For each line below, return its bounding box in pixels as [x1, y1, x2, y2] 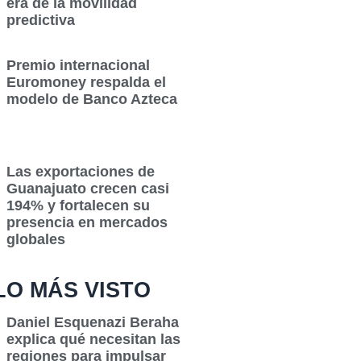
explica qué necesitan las [6, 331, 181, 348]
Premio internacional [6, 57, 151, 74]
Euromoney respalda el [6, 74, 167, 91]
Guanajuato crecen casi [6, 180, 170, 197]
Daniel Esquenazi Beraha [6, 314, 180, 331]
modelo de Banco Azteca [6, 91, 178, 108]
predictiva [6, 12, 76, 29]
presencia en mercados [6, 214, 168, 231]
